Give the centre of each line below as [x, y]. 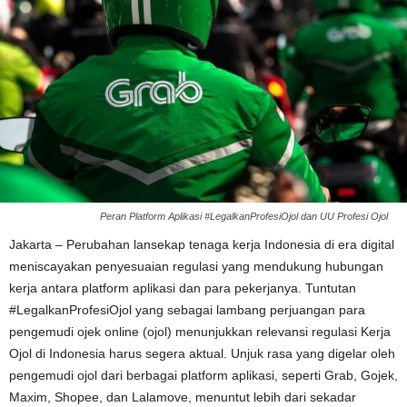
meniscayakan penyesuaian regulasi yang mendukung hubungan [196, 267]
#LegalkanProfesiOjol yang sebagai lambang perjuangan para [187, 310]
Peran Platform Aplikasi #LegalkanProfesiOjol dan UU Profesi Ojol [244, 217]
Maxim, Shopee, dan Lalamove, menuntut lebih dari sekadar [183, 397]
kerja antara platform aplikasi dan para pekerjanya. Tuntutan [183, 288]
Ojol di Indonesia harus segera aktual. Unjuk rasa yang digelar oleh [202, 354]
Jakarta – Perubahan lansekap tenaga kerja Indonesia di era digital [202, 245]
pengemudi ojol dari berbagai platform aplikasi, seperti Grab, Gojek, [203, 376]
